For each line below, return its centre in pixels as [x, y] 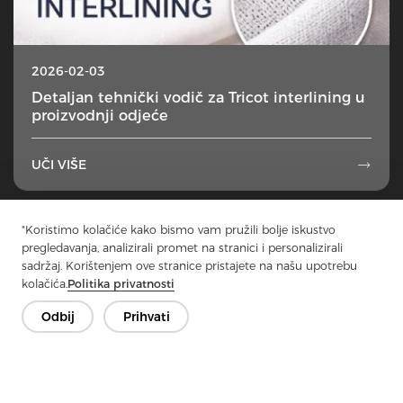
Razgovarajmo [201, 385]
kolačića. [45, 284]
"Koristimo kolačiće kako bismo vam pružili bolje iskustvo [179, 230]
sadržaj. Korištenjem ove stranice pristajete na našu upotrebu [189, 266]
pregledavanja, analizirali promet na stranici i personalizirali [182, 248]
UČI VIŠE [59, 164]
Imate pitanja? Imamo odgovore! [201, 355]
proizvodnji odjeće [100, 116]
